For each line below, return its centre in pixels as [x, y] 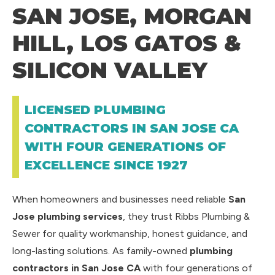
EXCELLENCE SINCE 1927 [106, 165]
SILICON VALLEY [110, 70]
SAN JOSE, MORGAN [132, 16]
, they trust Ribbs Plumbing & [186, 216]
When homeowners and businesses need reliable [120, 199]
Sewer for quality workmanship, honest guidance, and [130, 234]
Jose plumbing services [68, 216]
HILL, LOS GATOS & [127, 43]
